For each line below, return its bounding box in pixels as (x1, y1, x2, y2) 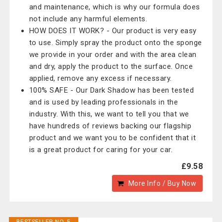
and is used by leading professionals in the (29, 98, 178, 107)
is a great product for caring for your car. (29, 145, 173, 154)
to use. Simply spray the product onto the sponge (29, 38, 202, 47)
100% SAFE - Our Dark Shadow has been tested (29, 86, 194, 95)
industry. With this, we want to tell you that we (29, 110, 189, 118)
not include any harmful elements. (29, 14, 148, 23)
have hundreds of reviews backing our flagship (29, 121, 192, 130)
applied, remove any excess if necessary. (29, 74, 172, 83)
